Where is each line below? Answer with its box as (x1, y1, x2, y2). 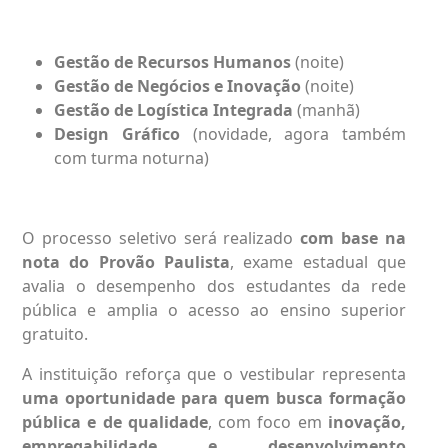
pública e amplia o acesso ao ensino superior (22, 298, 406, 321)
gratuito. (22, 322, 88, 345)
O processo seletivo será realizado (22, 226, 301, 249)
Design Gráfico (54, 122, 180, 145)
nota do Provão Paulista (22, 250, 230, 273)
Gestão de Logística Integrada (54, 98, 293, 121)
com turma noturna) (54, 146, 209, 169)
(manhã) (293, 98, 360, 121)
